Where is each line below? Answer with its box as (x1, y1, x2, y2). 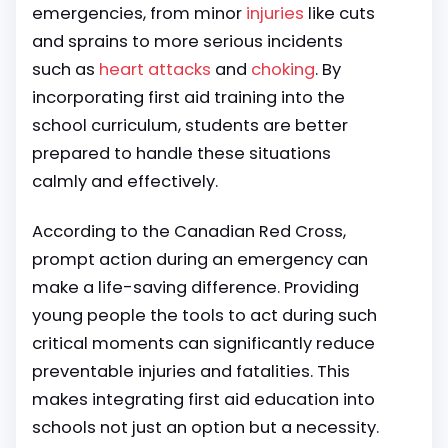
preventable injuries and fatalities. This (32, 360, 350, 383)
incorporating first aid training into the (32, 86, 345, 109)
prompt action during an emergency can (32, 248, 368, 271)
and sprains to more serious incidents (32, 30, 343, 53)
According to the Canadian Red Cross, (32, 220, 346, 243)
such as (32, 58, 99, 81)
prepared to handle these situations (32, 142, 331, 165)
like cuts (304, 2, 375, 25)
